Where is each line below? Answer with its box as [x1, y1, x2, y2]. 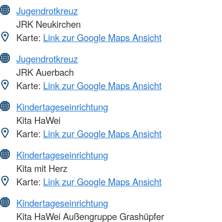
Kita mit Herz [14, 162, 67, 174]
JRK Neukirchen [14, 17, 81, 30]
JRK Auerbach [14, 65, 74, 78]
